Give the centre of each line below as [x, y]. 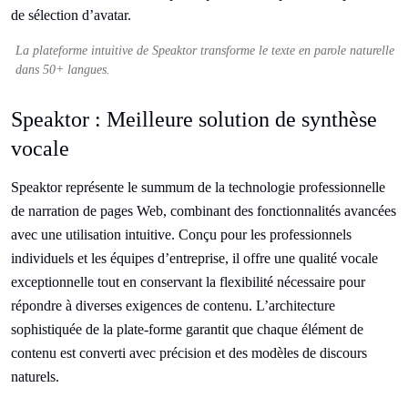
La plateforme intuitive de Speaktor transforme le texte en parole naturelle [205, 51]
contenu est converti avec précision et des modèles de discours [189, 353]
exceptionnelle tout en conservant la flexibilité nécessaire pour [188, 282]
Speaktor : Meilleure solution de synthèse [194, 119]
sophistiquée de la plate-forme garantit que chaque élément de [187, 329]
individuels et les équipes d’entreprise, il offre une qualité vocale [194, 258]
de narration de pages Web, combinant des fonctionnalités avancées [204, 211]
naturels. [35, 377]
